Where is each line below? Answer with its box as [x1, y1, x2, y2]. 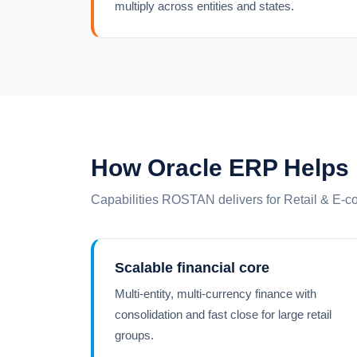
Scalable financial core [115, 260, 269, 276]
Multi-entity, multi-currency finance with [115, 287, 316, 300]
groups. [115, 328, 154, 342]
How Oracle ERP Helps [91, 154, 349, 181]
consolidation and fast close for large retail [115, 308, 331, 321]
